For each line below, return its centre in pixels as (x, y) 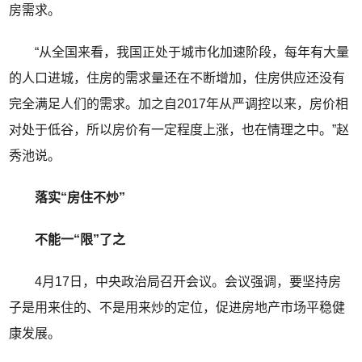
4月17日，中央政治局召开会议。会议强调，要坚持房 (175, 282)
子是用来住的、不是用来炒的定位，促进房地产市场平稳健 (177, 308)
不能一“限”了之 (67, 240)
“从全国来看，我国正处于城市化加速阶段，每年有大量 (179, 53)
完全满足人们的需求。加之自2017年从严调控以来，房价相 (179, 104)
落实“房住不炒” (80, 198)
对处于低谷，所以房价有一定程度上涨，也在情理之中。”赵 (179, 130)
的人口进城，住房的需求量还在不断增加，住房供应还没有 (177, 78)
